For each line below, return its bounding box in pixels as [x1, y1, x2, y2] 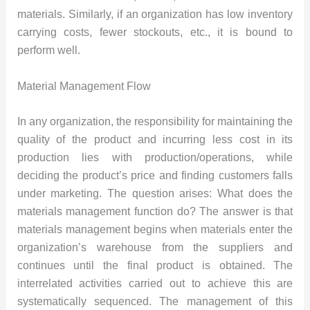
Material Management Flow [17, 80, 151, 92]
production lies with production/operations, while [17, 152, 293, 164]
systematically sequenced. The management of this [17, 295, 293, 308]
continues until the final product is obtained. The [17, 259, 293, 272]
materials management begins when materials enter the [17, 224, 293, 236]
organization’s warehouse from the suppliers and [17, 241, 293, 254]
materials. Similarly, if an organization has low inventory [17, 8, 293, 20]
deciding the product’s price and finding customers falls [17, 170, 293, 182]
